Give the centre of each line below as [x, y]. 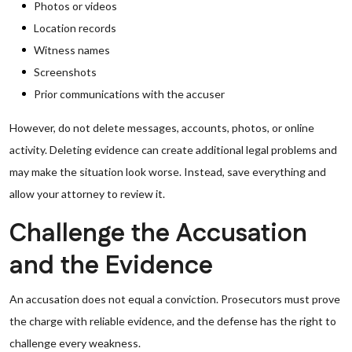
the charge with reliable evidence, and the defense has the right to [173, 321]
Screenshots [65, 72]
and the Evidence [111, 266]
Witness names [72, 50]
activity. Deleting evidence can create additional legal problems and [173, 150]
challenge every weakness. [75, 343]
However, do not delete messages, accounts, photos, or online [162, 128]
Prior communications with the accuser [129, 94]
